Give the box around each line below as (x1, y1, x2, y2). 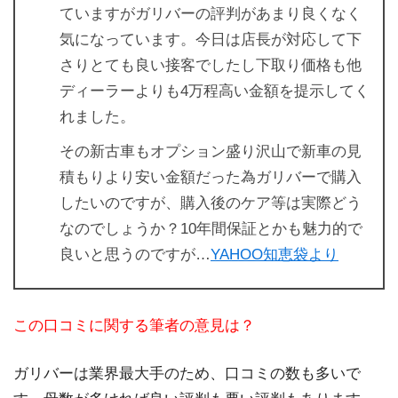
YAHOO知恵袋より (211, 246, 338, 264)
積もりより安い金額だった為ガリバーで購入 (60, 169, 362, 187)
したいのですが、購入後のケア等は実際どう (60, 195, 362, 212)
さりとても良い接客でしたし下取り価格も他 (60, 57, 362, 75)
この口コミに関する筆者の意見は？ (13, 316, 255, 334)
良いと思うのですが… (60, 246, 211, 264)
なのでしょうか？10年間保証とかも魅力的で (60, 220, 362, 238)
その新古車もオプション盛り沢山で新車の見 (60, 143, 362, 161)
